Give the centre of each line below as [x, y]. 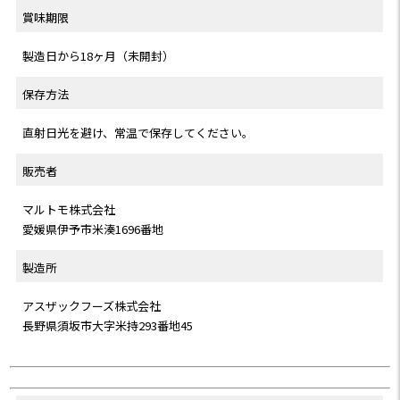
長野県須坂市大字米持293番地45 [108, 326]
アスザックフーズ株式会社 [92, 306]
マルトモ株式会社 [69, 210]
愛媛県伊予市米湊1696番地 [93, 229]
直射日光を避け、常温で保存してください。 [138, 133]
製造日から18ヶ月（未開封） [99, 56]
